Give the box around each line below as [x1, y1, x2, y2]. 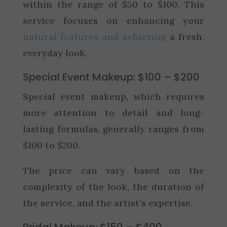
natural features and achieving [22, 30, 166, 43]
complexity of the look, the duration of [22, 180, 205, 193]
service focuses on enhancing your [22, 14, 205, 26]
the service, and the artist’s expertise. [22, 197, 193, 209]
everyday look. [22, 47, 87, 59]
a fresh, [166, 30, 205, 43]
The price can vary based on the [22, 164, 205, 176]
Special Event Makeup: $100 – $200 [22, 69, 200, 84]
